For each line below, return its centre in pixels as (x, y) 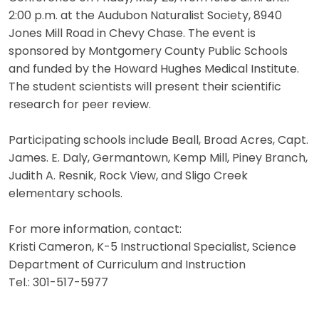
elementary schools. (66, 194)
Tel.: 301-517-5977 (58, 283)
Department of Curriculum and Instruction (127, 265)
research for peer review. (80, 105)
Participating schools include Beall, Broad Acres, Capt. (158, 141)
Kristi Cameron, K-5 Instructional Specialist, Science (152, 247)
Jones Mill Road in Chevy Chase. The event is (132, 34)
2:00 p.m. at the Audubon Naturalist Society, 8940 (145, 16)
